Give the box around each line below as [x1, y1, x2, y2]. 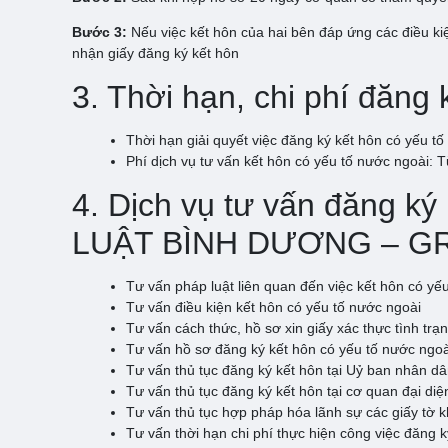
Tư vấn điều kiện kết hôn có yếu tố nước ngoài [126, 298, 421, 315]
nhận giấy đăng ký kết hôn [72, 44, 239, 61]
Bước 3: [72, 23, 127, 40]
